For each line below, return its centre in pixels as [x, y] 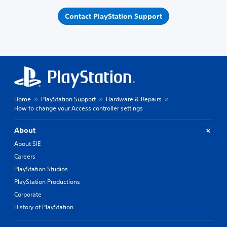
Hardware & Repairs [134, 99]
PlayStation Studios [41, 169]
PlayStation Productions [47, 182]
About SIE [27, 144]
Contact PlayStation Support [113, 16]
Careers [25, 157]
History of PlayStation [44, 207]
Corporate [28, 195]
